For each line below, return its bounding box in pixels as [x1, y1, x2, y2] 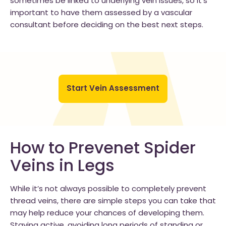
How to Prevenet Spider [10, 141, 196, 157]
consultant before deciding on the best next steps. [10, 22, 203, 29]
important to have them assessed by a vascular [10, 10, 192, 17]
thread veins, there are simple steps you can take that [10, 198, 216, 205]
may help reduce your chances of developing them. [10, 210, 204, 217]
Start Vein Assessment [67, 85, 159, 93]
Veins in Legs [10, 159, 115, 175]
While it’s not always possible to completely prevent [10, 186, 206, 193]
